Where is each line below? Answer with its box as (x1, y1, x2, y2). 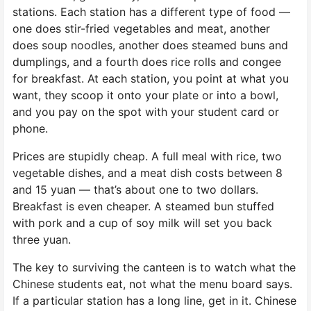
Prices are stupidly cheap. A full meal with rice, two (12, 149, 282, 163)
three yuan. (12, 232, 71, 246)
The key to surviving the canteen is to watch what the (12, 260, 296, 274)
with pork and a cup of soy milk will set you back (12, 215, 272, 230)
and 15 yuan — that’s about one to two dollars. (12, 182, 258, 196)
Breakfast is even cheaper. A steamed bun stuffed (12, 199, 274, 213)
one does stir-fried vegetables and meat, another (12, 21, 270, 35)
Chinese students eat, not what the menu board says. (12, 276, 292, 291)
